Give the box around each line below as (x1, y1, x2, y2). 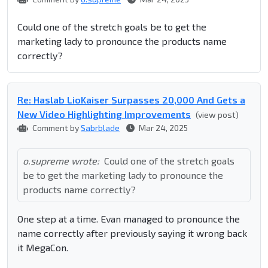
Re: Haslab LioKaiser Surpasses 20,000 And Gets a (17, 94, 245, 106)
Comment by (31, 123, 81, 133)
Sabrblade (81, 123, 120, 133)
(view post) (196, 109, 239, 120)
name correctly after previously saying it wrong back (17, 227, 247, 239)
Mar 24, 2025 (137, 123, 188, 133)
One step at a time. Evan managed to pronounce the (17, 213, 240, 225)
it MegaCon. (17, 242, 68, 254)
